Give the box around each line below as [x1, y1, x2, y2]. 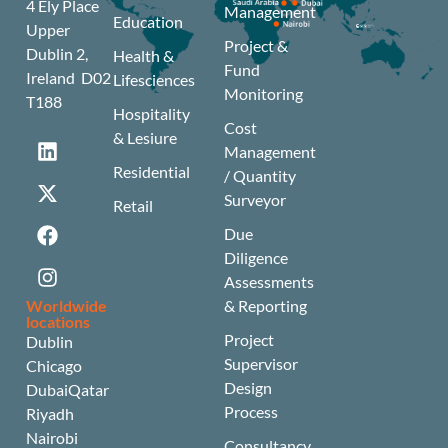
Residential [112, 162, 190, 182]
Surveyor [224, 190, 286, 210]
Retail [112, 196, 153, 216]
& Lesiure [112, 128, 177, 148]
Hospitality [112, 104, 190, 124]
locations [26, 312, 90, 332]
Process [224, 402, 278, 422]
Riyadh [26, 404, 74, 424]
